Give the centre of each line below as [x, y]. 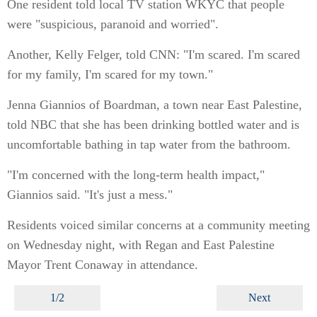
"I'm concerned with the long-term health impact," [136, 175]
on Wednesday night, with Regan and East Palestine [141, 245]
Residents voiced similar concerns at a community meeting [158, 225]
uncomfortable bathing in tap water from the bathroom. [149, 144]
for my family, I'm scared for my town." [110, 74]
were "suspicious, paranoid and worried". [113, 24]
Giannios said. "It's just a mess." [90, 195]
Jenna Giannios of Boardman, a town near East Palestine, [155, 105]
